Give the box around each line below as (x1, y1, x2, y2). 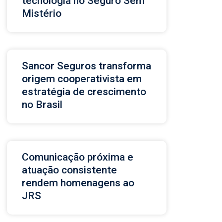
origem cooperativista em (22, 72, 142, 85)
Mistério (22, 7, 61, 19)
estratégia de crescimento (22, 85, 146, 98)
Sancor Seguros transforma (22, 59, 151, 72)
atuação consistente (22, 164, 117, 176)
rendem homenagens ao (22, 176, 134, 189)
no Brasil (22, 98, 62, 111)
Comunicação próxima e (22, 151, 133, 163)
